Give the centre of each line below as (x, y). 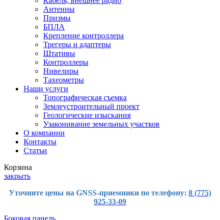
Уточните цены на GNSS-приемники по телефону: (99, 192)
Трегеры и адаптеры (77, 44)
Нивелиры (61, 71)
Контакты (40, 141)
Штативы (59, 53)
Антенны (59, 9)
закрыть (17, 176)
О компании (44, 133)
